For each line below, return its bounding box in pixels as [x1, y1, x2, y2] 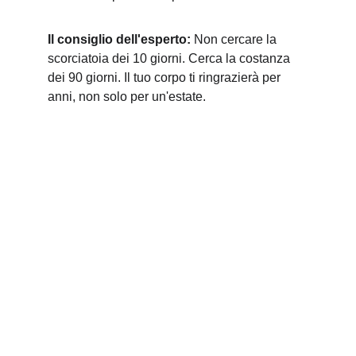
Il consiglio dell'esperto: [48, 33, 191, 46]
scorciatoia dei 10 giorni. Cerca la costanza [48, 52, 293, 65]
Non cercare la [191, 33, 280, 46]
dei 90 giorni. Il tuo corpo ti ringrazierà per [48, 71, 284, 84]
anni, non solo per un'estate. [48, 90, 206, 103]
